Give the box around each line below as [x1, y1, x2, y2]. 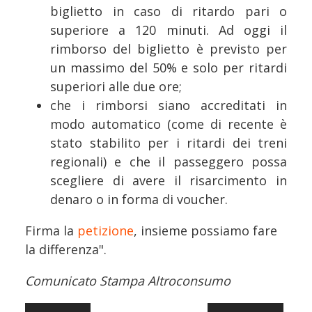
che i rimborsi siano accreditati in [50, 97, 287, 114]
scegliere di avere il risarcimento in [50, 172, 287, 189]
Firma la [25, 222, 77, 240]
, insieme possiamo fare [134, 222, 277, 240]
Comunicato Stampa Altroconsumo [25, 272, 231, 290]
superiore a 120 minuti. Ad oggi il [50, 22, 287, 39]
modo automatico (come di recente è [50, 116, 287, 133]
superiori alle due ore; [50, 78, 182, 95]
